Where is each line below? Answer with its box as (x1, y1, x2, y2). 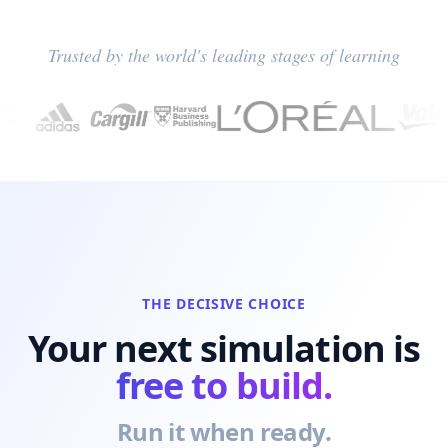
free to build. (115, 361, 333, 410)
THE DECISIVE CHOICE (142, 294, 306, 313)
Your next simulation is (27, 324, 421, 373)
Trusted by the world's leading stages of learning (48, 43, 400, 67)
